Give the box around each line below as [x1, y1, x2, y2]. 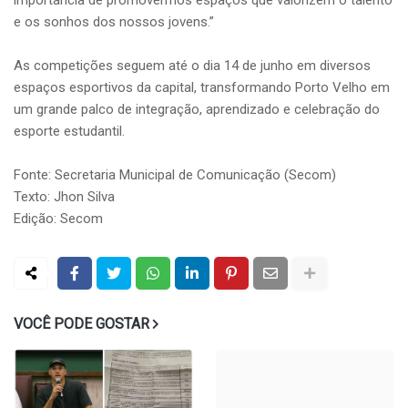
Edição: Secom [14, 210, 103, 228]
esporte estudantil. [14, 123, 125, 140]
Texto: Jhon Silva [14, 189, 115, 206]
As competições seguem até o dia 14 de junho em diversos [14, 57, 371, 75]
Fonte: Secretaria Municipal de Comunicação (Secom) [14, 167, 336, 184]
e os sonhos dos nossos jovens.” [14, 14, 214, 31]
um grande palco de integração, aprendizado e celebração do [14, 101, 380, 118]
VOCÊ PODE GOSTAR [14, 315, 149, 333]
